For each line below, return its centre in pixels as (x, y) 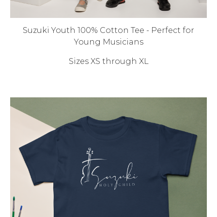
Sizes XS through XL (108, 62)
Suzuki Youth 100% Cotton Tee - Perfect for (108, 31)
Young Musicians (108, 42)
